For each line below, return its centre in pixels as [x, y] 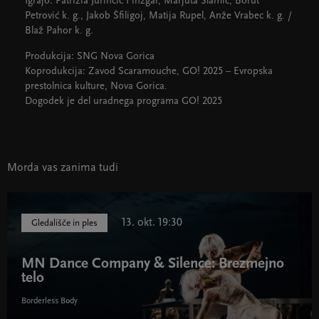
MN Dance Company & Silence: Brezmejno [153, 263]
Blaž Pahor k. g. [59, 31]
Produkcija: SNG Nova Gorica [90, 56]
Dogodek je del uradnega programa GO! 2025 [124, 101]
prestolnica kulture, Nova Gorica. [96, 86]
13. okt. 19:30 [152, 223]
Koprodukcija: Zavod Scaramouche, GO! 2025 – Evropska [149, 71]
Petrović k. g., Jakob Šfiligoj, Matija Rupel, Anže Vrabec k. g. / [158, 16]
